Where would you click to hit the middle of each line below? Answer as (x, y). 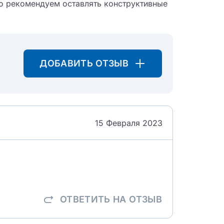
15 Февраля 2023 (129, 123)
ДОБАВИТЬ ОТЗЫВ (84, 63)
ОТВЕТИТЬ (86, 199)
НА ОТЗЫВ (137, 199)
